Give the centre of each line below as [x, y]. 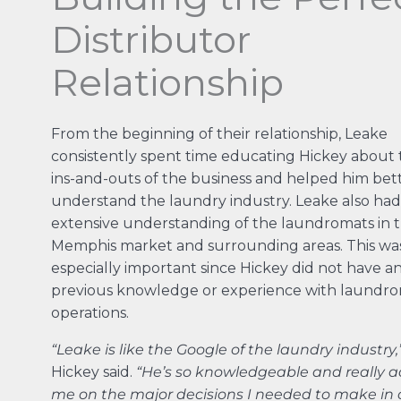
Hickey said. [93, 371]
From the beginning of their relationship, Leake [219, 133]
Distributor [151, 39]
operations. [90, 312]
